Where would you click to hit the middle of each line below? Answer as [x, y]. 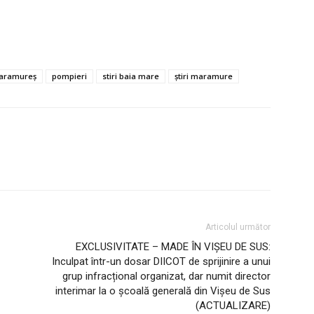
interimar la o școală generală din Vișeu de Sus [163, 291]
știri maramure [204, 76]
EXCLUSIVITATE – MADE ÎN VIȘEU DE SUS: [173, 247]
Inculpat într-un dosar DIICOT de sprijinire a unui [161, 262]
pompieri [69, 76]
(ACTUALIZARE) [233, 306]
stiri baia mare [131, 76]
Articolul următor [238, 227]
